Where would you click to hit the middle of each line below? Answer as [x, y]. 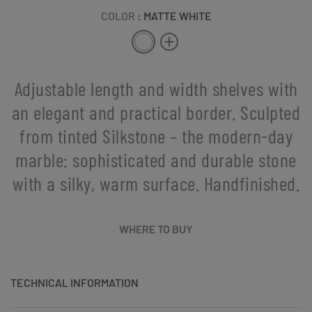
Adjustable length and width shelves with [156, 88]
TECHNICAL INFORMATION [75, 282]
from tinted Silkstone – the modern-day [156, 135]
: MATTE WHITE [174, 15]
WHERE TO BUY [156, 228]
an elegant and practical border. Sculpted [156, 112]
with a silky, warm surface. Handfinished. [156, 183]
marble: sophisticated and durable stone [156, 159]
